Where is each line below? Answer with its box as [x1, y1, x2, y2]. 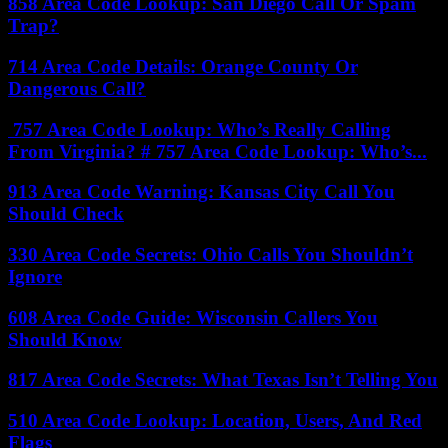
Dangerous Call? [8, 77, 146, 99]
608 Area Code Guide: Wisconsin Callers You [8, 306, 378, 328]
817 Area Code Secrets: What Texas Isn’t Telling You [8, 369, 438, 391]
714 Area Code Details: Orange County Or [8, 55, 358, 77]
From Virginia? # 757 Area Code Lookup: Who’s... [8, 140, 427, 162]
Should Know [8, 328, 122, 350]
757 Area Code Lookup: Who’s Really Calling [8, 118, 391, 140]
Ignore [8, 265, 62, 287]
